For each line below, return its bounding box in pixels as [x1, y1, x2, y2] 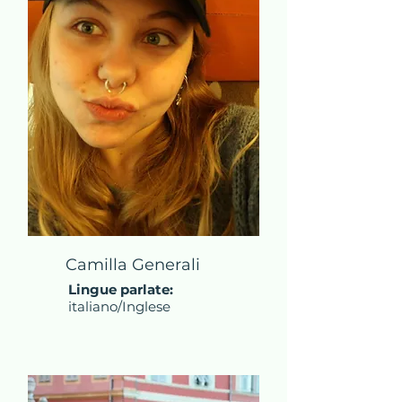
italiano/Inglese [68, 298, 170, 315]
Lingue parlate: [68, 281, 173, 298]
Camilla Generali [66, 255, 200, 275]
